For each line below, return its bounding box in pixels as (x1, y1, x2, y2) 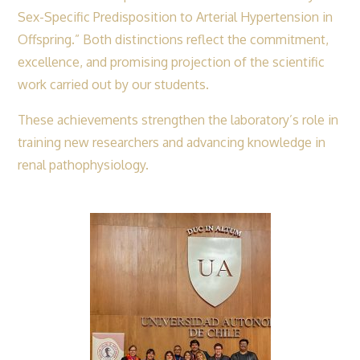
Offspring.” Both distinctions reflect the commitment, (18, 31, 329, 47)
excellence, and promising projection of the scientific (18, 53, 325, 70)
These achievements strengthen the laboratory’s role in (18, 111, 339, 128)
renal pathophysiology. (18, 156, 149, 173)
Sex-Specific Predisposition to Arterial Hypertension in (18, 8, 333, 25)
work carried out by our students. (18, 76, 210, 92)
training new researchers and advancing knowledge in (18, 133, 326, 150)
